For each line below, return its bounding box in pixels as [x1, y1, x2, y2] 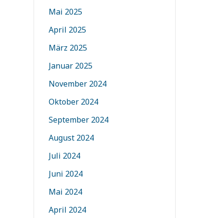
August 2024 [48, 132, 94, 143]
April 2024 [48, 204, 86, 215]
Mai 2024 [48, 186, 82, 197]
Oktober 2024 [48, 96, 98, 107]
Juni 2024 [48, 168, 83, 179]
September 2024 [48, 114, 109, 125]
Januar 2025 [48, 60, 92, 71]
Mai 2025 [48, 6, 82, 17]
